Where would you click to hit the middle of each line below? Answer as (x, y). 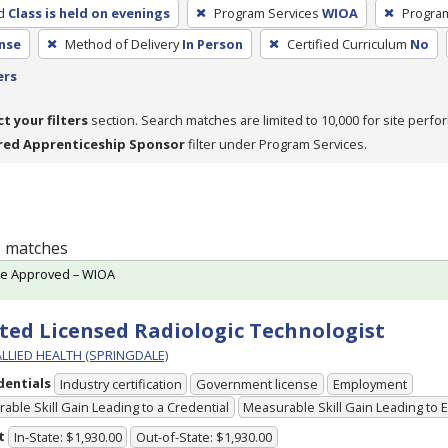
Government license (257, 384)
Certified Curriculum (346, 43)
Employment (369, 384)
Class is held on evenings (88, 12)
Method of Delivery (121, 43)
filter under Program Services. (276, 143)
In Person (212, 43)
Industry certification (120, 384)
